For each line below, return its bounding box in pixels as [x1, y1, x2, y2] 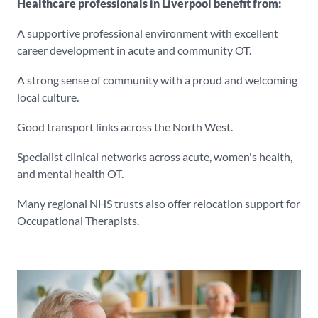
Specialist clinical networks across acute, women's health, [17, 150, 292, 163]
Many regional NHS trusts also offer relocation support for [17, 197, 300, 210]
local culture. [17, 90, 79, 104]
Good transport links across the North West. [17, 120, 233, 133]
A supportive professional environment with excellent [17, 26, 278, 40]
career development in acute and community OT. [17, 43, 251, 57]
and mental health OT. [17, 167, 124, 180]
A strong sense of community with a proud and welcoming [17, 73, 297, 87]
